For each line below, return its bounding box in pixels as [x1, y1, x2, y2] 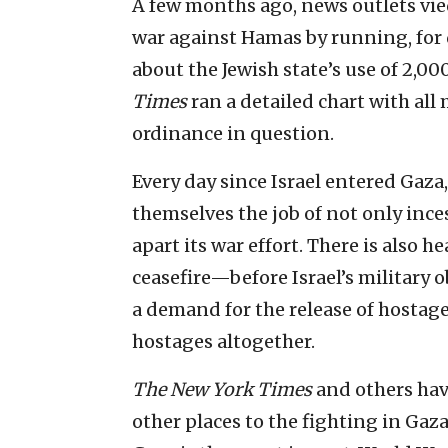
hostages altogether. [132, 329, 315, 353]
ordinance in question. [132, 121, 334, 145]
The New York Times [132, 377, 312, 401]
